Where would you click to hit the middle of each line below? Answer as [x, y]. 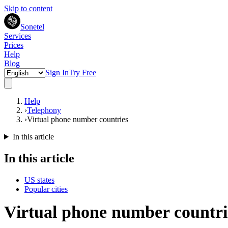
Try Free [82, 73]
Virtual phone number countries [78, 119]
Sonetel [32, 27]
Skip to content [28, 8]
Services [18, 36]
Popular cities [46, 189]
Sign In [57, 73]
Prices [14, 45]
